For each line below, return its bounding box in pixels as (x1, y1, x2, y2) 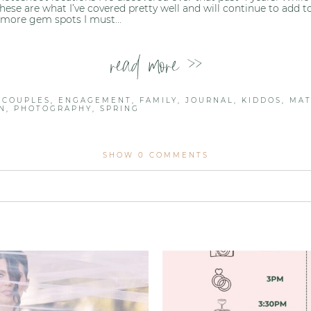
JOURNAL (185, 95, 235, 105)
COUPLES (2, 95, 51, 105)
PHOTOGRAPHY (14, 103, 93, 113)
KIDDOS (242, 95, 283, 105)
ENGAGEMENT (58, 95, 133, 105)
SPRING (100, 103, 140, 113)
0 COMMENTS (137, 150, 209, 160)
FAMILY (140, 95, 178, 105)
